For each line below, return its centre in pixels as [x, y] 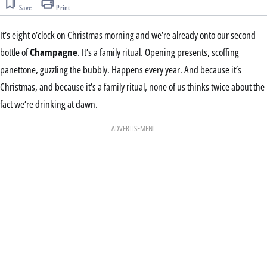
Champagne [54, 52]
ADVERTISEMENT [133, 129]
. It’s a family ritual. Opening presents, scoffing [158, 52]
